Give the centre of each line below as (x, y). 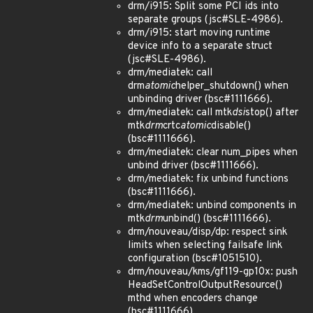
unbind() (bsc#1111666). (217, 219)
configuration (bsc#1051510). (195, 259)
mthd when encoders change (193, 299)
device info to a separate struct (200, 46)
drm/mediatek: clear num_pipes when (213, 153)
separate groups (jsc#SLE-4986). (205, 20)
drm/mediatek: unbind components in (212, 206)
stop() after (272, 113)
